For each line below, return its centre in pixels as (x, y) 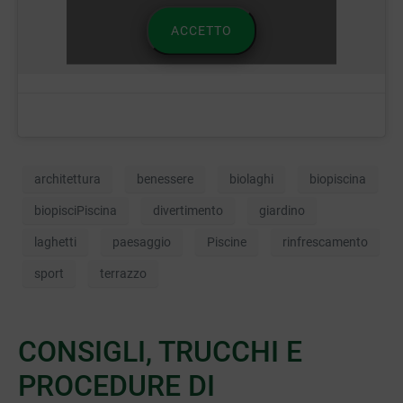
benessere (165, 179)
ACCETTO (201, 30)
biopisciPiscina (76, 210)
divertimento (188, 210)
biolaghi (251, 179)
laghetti (55, 242)
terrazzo (123, 273)
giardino (282, 210)
